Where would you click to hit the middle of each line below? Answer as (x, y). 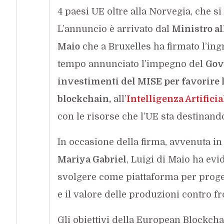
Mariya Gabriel (92, 159)
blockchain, (84, 99)
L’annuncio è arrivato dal (114, 29)
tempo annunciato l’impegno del (131, 64)
